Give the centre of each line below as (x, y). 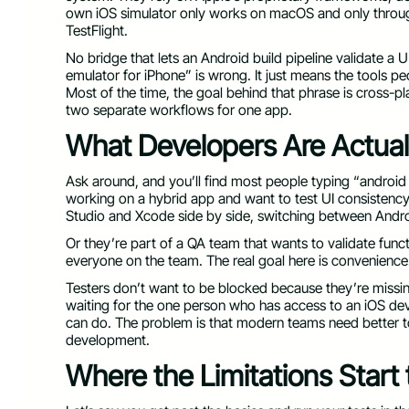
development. (108, 340)
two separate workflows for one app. (179, 110)
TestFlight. (99, 31)
